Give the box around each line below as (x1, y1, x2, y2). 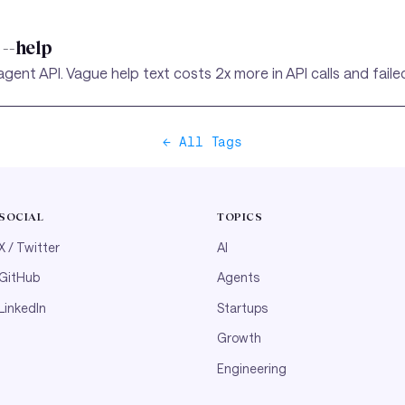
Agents (217, 269, 259, 286)
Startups (217, 299, 268, 316)
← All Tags (163, 134, 242, 149)
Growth (217, 330, 261, 346)
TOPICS (217, 211, 263, 223)
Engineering (217, 360, 287, 376)
